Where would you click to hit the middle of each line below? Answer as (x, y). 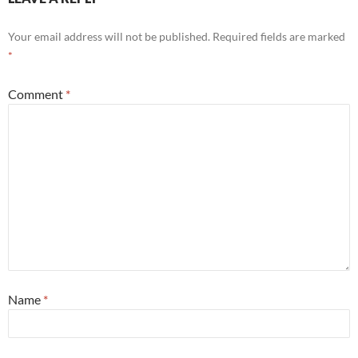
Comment (37, 94)
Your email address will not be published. (109, 37)
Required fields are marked (279, 37)
